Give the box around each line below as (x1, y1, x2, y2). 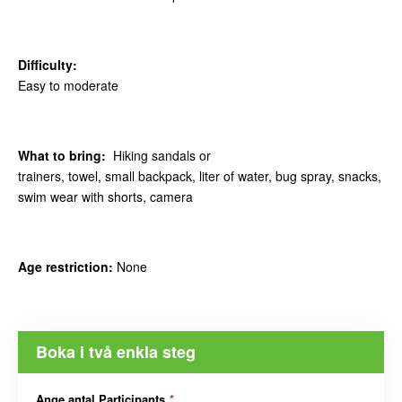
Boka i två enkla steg (36, 340, 196, 364)
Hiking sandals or (106, 146, 211, 165)
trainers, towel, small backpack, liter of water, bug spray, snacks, (18, 167, 381, 186)
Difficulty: (18, 56, 77, 74)
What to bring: (18, 146, 106, 165)
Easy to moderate (18, 76, 118, 95)
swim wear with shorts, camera (18, 188, 193, 206)
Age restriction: (18, 258, 113, 276)
